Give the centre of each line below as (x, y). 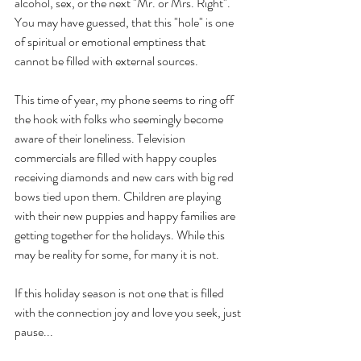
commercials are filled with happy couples (117, 158)
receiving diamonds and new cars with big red (125, 177)
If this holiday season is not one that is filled (120, 293)
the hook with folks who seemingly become (120, 119)
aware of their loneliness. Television (101, 139)
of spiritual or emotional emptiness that (111, 42)
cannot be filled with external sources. (109, 61)
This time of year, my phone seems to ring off (125, 100)
